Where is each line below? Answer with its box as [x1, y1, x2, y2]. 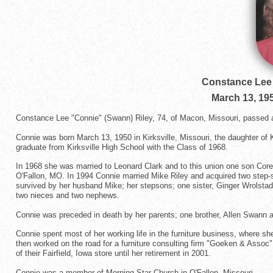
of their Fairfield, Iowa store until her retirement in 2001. [16, 249, 211, 258]
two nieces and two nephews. [16, 191, 119, 200]
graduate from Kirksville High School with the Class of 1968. [16, 142, 228, 152]
